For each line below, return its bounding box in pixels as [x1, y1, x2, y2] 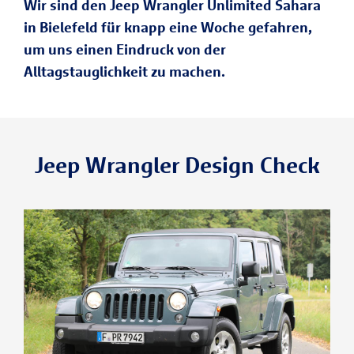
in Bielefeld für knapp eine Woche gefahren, [24, 18, 312, 36]
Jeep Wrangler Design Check [34, 151, 320, 179]
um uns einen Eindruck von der [24, 40, 226, 58]
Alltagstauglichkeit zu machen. [24, 62, 225, 81]
